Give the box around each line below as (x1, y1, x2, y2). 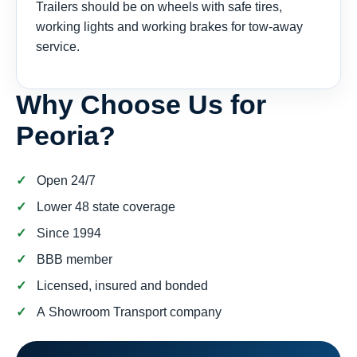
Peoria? (16, 120, 116, 151)
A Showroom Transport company (37, 305, 222, 320)
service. (36, 40, 80, 54)
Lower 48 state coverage (37, 200, 175, 214)
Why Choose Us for (16, 89, 266, 120)
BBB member (37, 253, 112, 267)
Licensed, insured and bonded (37, 279, 208, 293)
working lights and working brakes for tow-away (36, 20, 303, 34)
